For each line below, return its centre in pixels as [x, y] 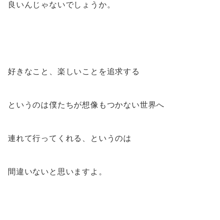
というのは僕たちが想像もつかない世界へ [86, 105]
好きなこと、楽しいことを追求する [74, 71]
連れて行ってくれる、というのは [70, 138]
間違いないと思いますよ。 [57, 172]
